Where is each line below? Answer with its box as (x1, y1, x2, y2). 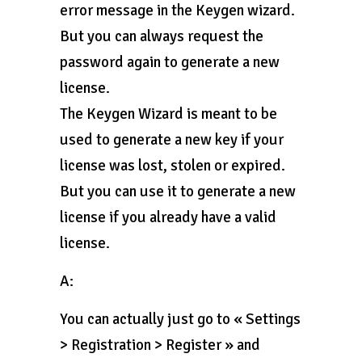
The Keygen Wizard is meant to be (60, 104, 277, 124)
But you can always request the (60, 27, 263, 46)
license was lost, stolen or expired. (60, 156, 285, 175)
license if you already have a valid (60, 208, 276, 227)
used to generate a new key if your (60, 130, 284, 149)
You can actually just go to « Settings (60, 309, 301, 329)
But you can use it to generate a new (60, 182, 296, 201)
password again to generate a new (60, 53, 280, 72)
